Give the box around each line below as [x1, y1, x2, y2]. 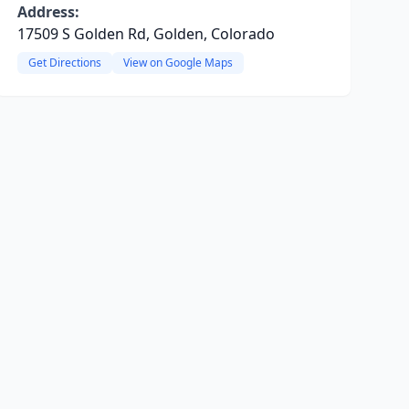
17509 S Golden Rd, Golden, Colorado [16, 24, 275, 44]
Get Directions [27, 55, 101, 70]
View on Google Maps [122, 55, 233, 70]
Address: [16, 2, 79, 22]
